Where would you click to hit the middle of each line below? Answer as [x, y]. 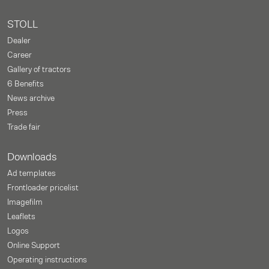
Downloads [32, 157]
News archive [31, 98]
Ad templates [32, 174]
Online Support [34, 246]
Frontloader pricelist [43, 188]
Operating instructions [47, 260]
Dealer [19, 41]
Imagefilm [25, 202]
